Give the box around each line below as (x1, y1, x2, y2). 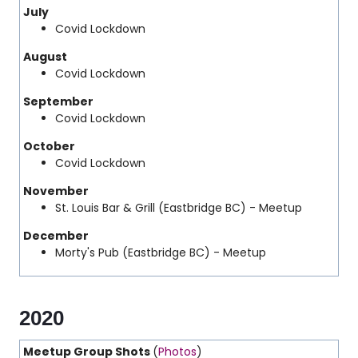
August (23, 49, 67, 65)
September (23, 93, 93, 109)
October (23, 138, 75, 154)
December (23, 228, 91, 244)
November (23, 183, 91, 199)
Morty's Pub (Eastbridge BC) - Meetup (55, 245, 266, 261)
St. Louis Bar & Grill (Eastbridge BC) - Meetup (55, 200, 302, 216)
